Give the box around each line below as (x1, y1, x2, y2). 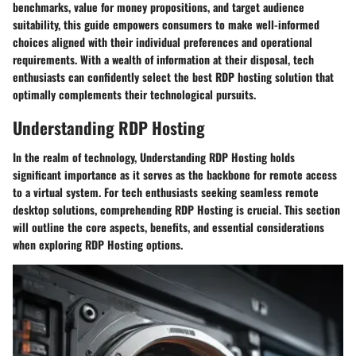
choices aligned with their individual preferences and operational (13, 33, 312, 50)
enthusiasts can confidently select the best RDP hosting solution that (13, 68, 334, 85)
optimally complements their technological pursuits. (13, 85, 256, 103)
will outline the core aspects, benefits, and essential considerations (13, 219, 324, 235)
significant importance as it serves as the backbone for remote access (13, 166, 337, 183)
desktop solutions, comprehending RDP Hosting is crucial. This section (13, 201, 340, 218)
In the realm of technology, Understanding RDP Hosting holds (13, 149, 295, 165)
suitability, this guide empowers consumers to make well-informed (13, 15, 319, 33)
